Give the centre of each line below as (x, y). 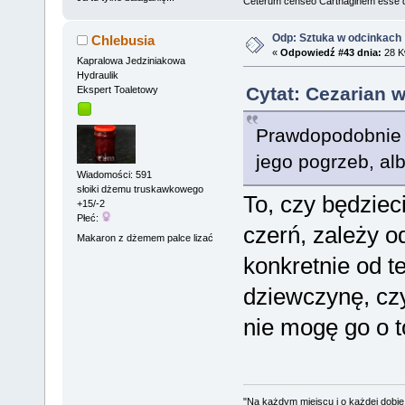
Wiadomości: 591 (114, 175)
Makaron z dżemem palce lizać (145, 237)
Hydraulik (97, 75)
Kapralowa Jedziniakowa (131, 60)
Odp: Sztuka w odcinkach (336, 38)
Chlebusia (123, 40)
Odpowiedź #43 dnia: (330, 52)
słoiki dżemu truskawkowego (140, 189)
